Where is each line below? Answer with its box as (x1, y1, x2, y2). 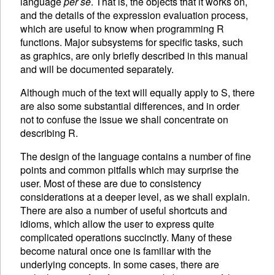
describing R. (20, 125, 78, 140)
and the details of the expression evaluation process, (20, 7, 248, 22)
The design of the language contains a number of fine (20, 149, 251, 163)
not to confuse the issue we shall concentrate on (20, 112, 228, 126)
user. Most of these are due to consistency (20, 176, 201, 190)
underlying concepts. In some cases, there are (20, 257, 219, 271)
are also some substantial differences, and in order (20, 98, 239, 113)
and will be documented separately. (20, 61, 174, 76)
